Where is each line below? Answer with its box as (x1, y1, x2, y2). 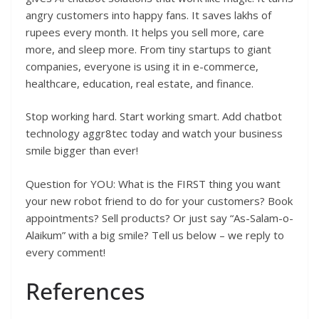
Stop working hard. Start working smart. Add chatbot (26, 109, 282, 124)
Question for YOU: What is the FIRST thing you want (26, 176, 281, 191)
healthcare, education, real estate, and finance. (26, 75, 253, 90)
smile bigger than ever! (26, 143, 138, 158)
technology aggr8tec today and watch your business (26, 126, 283, 141)
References (26, 276, 145, 307)
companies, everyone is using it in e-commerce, (26, 58, 258, 73)
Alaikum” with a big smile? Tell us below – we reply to (26, 227, 284, 242)
